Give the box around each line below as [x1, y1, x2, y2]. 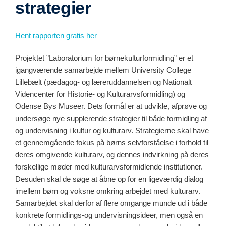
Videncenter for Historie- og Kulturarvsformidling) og [15, 89, 185, 98]
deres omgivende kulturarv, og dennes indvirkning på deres [15, 150, 209, 159]
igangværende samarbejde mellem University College [15, 65, 191, 74]
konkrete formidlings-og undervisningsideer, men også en [15, 210, 203, 219]
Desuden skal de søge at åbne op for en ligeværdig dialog [15, 174, 203, 183]
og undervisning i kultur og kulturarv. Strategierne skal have [15, 126, 209, 135]
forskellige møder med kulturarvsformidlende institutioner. [15, 162, 203, 171]
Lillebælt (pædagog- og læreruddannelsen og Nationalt [15, 77, 192, 86]
